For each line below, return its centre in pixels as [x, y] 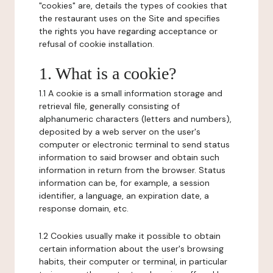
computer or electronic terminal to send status [134, 144]
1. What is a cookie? [108, 73]
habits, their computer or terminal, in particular [133, 261]
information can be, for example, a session [124, 183]
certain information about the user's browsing [131, 249]
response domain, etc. [84, 208]
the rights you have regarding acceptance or [128, 31]
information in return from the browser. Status [132, 170]
